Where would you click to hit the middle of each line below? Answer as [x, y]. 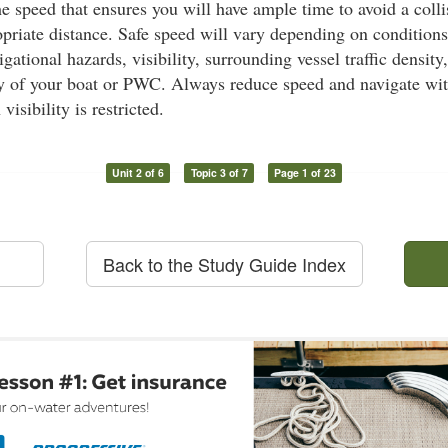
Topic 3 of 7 [219, 172]
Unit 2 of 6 [137, 172]
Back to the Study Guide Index [224, 263]
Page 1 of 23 [305, 172]
